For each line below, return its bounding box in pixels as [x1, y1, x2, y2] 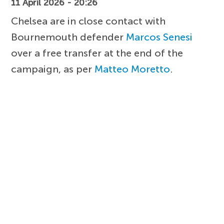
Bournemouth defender [11, 30, 126, 43]
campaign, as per [11, 62, 95, 75]
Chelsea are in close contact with [11, 14, 166, 27]
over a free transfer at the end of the [11, 46, 183, 59]
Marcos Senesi [126, 30, 193, 43]
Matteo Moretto [94, 62, 170, 75]
